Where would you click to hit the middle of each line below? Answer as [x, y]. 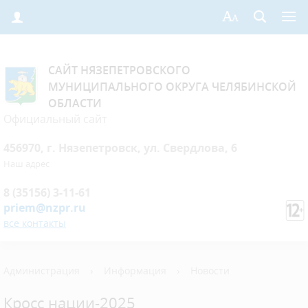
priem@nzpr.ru [45, 208]
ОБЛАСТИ [75, 103]
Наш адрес [26, 164]
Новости [210, 271]
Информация [135, 271]
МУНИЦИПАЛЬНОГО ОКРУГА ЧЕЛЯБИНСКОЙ [172, 87]
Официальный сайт [55, 119]
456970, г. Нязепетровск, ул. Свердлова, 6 [120, 148]
